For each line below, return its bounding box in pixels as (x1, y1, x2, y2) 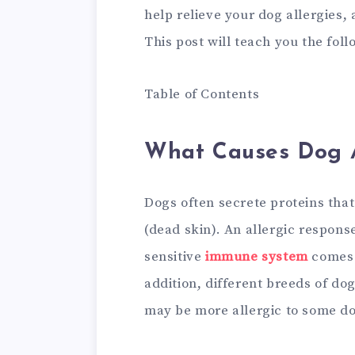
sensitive (144, 247, 205, 265)
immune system (205, 247, 308, 265)
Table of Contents (144, 86, 260, 103)
